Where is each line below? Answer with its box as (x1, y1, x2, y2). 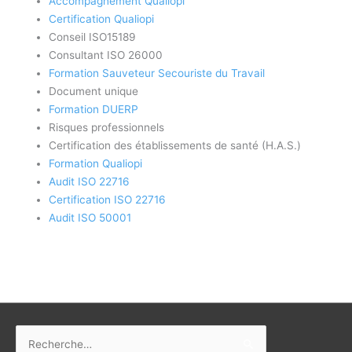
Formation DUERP (49, 103, 139, 116)
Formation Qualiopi (49, 157, 143, 170)
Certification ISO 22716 (49, 193, 167, 207)
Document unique (49, 85, 139, 98)
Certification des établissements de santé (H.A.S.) (49, 139, 302, 152)
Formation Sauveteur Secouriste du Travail (49, 67, 266, 80)
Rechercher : (15, 327, 80, 340)
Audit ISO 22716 (49, 175, 130, 189)
